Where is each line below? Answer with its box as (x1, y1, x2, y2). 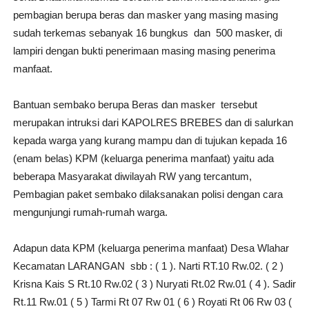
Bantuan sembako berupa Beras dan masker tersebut (12, 99, 257, 110)
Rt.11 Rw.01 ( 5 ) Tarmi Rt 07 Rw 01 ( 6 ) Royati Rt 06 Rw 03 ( (12, 296, 292, 308)
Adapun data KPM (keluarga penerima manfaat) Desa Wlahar (12, 242, 289, 254)
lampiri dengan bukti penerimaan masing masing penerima (12, 45, 275, 57)
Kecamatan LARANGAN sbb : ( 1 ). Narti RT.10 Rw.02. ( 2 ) (12, 260, 283, 272)
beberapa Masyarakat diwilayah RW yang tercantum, (12, 170, 252, 182)
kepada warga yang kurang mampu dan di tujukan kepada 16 (12, 134, 287, 146)
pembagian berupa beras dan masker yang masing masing (12, 9, 278, 21)
